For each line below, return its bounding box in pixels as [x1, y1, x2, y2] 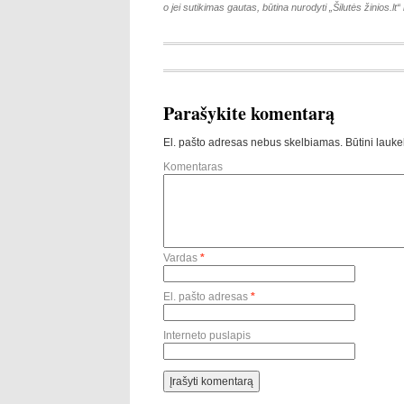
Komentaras [163, 161, 223, 173]
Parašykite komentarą [163, 100, 335, 126]
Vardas [163, 252, 200, 264]
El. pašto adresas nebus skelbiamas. [163, 136, 343, 149]
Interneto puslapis [163, 329, 251, 342]
